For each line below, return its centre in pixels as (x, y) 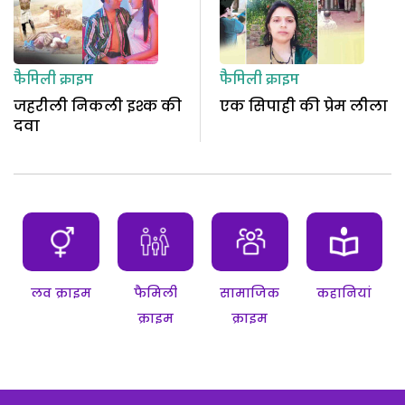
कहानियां (344, 293)
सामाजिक (250, 293)
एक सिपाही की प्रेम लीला (303, 107)
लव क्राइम (61, 293)
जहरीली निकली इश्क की (98, 107)
